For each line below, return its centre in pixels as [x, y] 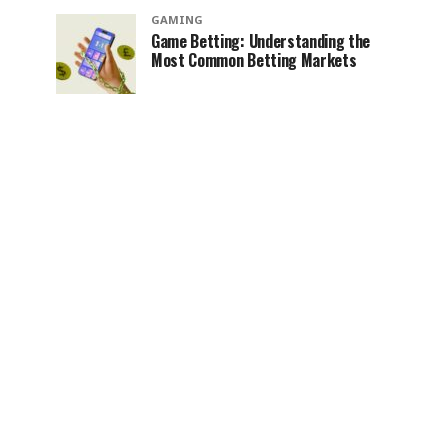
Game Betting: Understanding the [261, 40]
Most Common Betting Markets [254, 59]
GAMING [177, 19]
